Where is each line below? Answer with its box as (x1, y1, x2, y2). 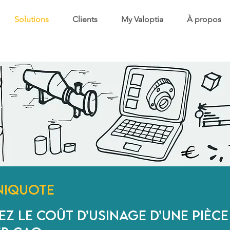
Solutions (14, 14, 49, 24)
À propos (187, 14, 221, 24)
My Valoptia (121, 14, 163, 24)
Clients (72, 14, 98, 24)
